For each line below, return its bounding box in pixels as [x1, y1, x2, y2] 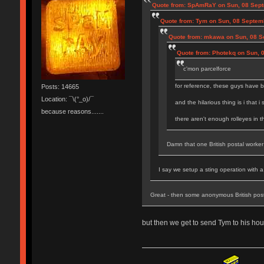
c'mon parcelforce [183, 65, 231, 72]
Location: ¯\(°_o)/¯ [41, 95, 94, 103]
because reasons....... [41, 108, 104, 115]
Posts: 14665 [41, 82, 79, 90]
